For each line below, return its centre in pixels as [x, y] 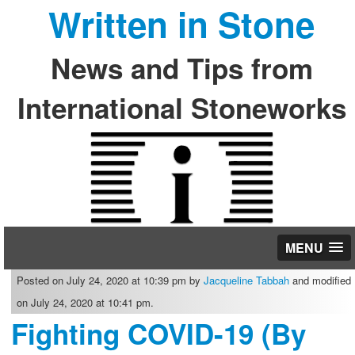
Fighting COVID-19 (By [158, 334]
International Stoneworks [181, 108]
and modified [320, 280]
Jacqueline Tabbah [246, 280]
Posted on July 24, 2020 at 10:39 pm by [110, 280]
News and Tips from [181, 68]
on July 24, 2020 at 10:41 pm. [85, 302]
